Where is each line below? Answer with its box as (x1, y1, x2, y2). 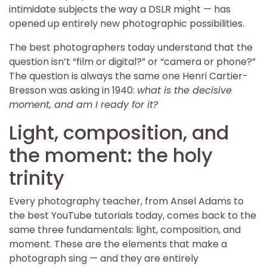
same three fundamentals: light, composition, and (9, 222, 241, 237)
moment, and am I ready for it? (9, 97, 158, 111)
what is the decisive (137, 83, 232, 97)
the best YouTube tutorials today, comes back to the (9, 208, 256, 222)
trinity (9, 164, 64, 191)
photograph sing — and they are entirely (9, 251, 198, 265)
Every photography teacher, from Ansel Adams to (9, 194, 244, 208)
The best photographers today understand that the (9, 40, 253, 54)
